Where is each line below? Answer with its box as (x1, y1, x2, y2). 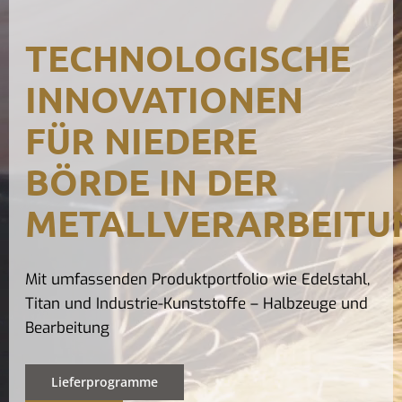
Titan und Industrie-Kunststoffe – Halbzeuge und (24, 293, 368, 314)
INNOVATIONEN (24, 74, 303, 122)
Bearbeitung (24, 317, 109, 338)
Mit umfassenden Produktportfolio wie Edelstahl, (24, 268, 370, 290)
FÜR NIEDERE (24, 116, 258, 163)
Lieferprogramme (50, 373, 158, 391)
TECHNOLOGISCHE (24, 33, 351, 81)
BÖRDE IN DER (24, 157, 278, 205)
